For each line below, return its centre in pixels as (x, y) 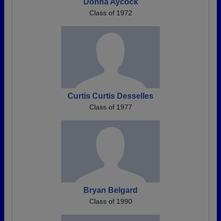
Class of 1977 (110, 107)
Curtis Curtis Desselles (110, 96)
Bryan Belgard (110, 190)
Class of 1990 (110, 202)
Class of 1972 (110, 13)
